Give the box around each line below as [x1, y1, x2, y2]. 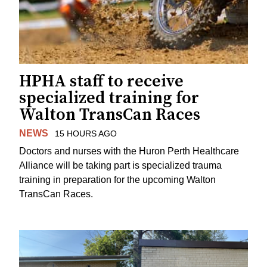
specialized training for [19, 87, 199, 108]
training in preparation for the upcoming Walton [19, 175, 216, 185]
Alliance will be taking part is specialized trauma [19, 160, 222, 171]
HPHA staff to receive [19, 70, 184, 92]
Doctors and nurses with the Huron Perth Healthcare [19, 146, 239, 157]
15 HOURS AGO [54, 128, 117, 138]
